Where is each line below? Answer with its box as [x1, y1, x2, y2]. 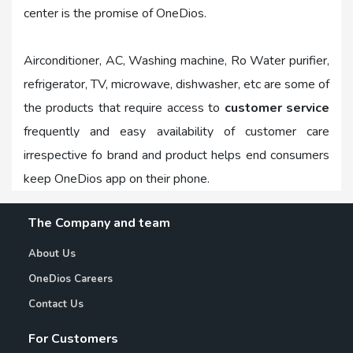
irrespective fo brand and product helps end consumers [24, 147, 329, 165]
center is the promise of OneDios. [24, 5, 206, 23]
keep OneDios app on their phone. [24, 170, 210, 188]
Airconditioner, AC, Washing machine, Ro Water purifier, [24, 52, 329, 70]
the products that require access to [24, 99, 225, 117]
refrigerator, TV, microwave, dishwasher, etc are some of [24, 76, 329, 94]
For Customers [28, 330, 118, 348]
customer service [224, 99, 330, 117]
